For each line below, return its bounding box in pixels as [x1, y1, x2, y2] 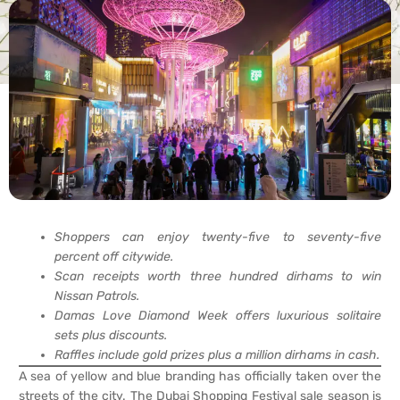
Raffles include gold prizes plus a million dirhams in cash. [54, 347, 379, 363]
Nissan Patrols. [54, 288, 139, 304]
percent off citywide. [54, 249, 173, 265]
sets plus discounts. [54, 328, 167, 344]
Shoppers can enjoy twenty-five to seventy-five [54, 229, 381, 246]
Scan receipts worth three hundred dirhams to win [54, 269, 381, 285]
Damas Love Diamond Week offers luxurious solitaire [54, 308, 381, 324]
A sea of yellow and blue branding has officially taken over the [19, 369, 381, 385]
